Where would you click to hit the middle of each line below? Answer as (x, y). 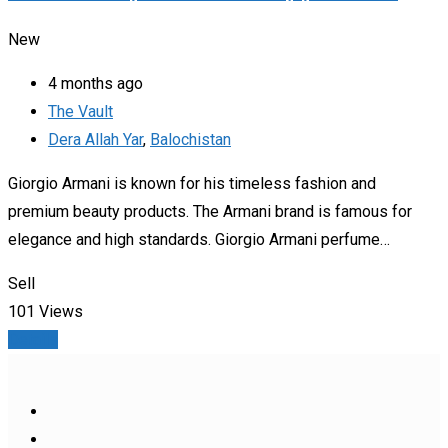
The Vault (80, 111)
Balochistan (190, 139)
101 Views (45, 311)
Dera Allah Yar (95, 139)
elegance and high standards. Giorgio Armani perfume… (199, 239)
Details (33, 339)
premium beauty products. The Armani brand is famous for (210, 211)
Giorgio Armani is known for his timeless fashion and (192, 183)
